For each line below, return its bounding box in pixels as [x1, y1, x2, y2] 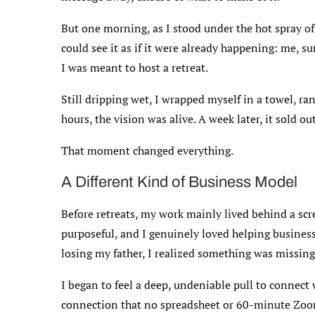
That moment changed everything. [61, 142, 233, 158]
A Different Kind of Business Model [61, 173, 297, 191]
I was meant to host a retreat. [61, 59, 208, 75]
